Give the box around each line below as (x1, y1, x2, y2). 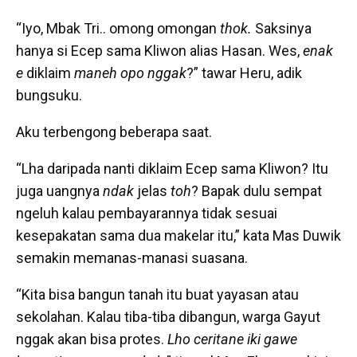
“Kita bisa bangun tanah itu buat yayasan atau (16, 286, 299, 304)
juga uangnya (16, 182, 103, 200)
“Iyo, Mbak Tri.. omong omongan (16, 20, 220, 37)
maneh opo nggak (74, 65, 186, 82)
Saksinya (252, 20, 312, 37)
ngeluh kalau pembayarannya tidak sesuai (16, 205, 277, 222)
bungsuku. (16, 87, 82, 104)
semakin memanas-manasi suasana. (16, 249, 248, 267)
